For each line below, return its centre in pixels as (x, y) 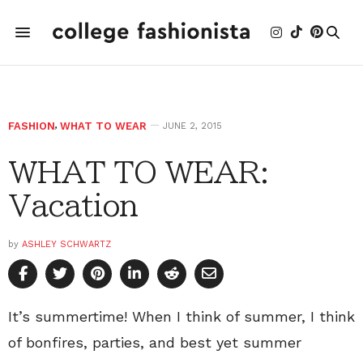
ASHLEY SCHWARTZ (66, 244)
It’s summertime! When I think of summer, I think (181, 316)
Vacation (73, 205)
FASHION (32, 126)
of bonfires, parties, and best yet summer (155, 342)
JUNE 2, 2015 (192, 126)
